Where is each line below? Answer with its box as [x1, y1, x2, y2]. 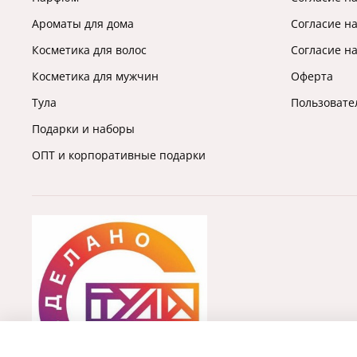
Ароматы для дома [32, 15, 134, 31]
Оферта [291, 68, 333, 84]
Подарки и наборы [32, 120, 135, 136]
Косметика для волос [32, 41, 147, 57]
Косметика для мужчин [32, 68, 159, 84]
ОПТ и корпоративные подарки [32, 147, 206, 163]
